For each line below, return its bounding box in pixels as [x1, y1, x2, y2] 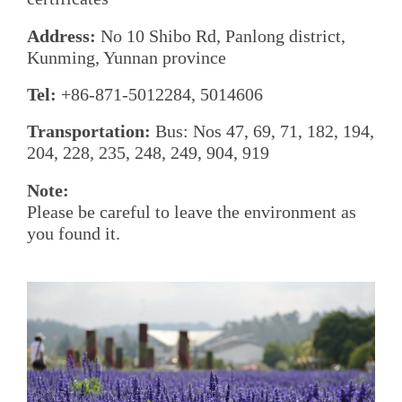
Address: [27, 25, 96, 46]
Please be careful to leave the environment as [27, 201, 356, 222]
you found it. [27, 223, 120, 243]
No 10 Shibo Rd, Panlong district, [96, 25, 345, 46]
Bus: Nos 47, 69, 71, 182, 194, [151, 121, 374, 142]
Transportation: [27, 121, 151, 142]
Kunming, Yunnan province [27, 47, 226, 67]
